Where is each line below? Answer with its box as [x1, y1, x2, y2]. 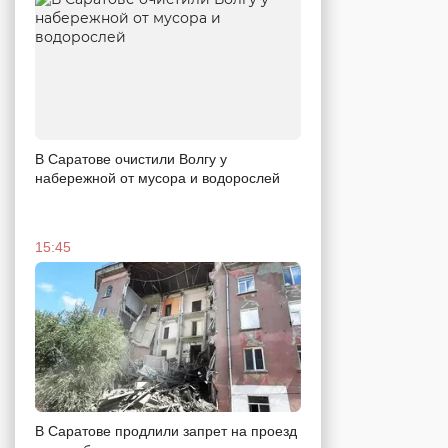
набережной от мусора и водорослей [35, 169, 280, 186]
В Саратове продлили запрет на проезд [35, 422, 297, 439]
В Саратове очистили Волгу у [35, 150, 227, 167]
